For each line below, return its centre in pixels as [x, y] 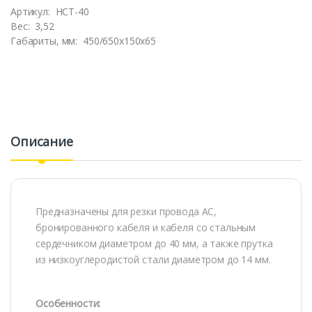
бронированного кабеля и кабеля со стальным [146, 228]
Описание [42, 142]
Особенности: [68, 304]
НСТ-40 [72, 12]
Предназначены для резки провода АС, [126, 212]
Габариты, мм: [46, 41]
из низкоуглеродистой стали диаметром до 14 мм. [153, 260]
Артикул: [32, 12]
